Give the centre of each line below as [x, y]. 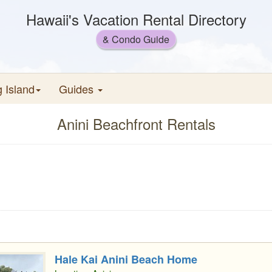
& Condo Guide [136, 39]
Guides [78, 89]
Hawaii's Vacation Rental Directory [136, 19]
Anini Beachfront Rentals [136, 124]
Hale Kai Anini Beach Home [126, 259]
